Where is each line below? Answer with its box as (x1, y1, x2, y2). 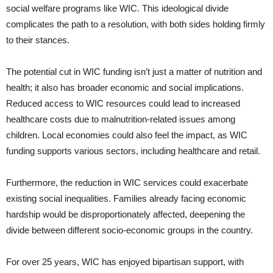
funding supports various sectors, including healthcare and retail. (6, 146, 260, 157)
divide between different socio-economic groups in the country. (6, 225, 253, 236)
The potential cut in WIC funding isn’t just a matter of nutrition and (6, 66, 262, 77)
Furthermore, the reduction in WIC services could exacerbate (6, 177, 248, 188)
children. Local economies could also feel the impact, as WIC (6, 130, 247, 141)
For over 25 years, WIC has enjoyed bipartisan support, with (6, 257, 244, 268)
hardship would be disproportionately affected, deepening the (6, 209, 245, 220)
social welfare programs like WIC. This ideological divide (6, 3, 229, 14)
